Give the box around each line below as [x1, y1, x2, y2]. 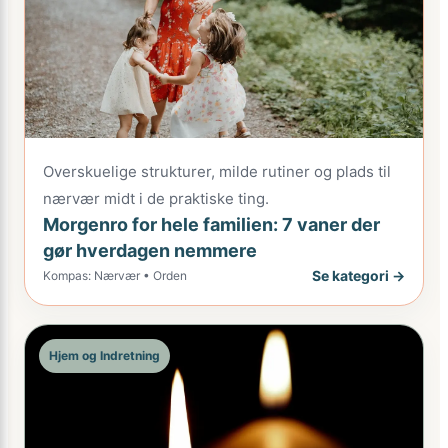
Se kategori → [312, 267, 405, 284]
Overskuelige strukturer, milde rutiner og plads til [43, 162, 391, 181]
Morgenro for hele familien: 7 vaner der [43, 214, 380, 235]
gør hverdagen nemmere [43, 240, 257, 261]
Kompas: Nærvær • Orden [43, 267, 187, 283]
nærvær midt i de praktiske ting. [43, 189, 269, 208]
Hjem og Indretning [49, 348, 160, 363]
